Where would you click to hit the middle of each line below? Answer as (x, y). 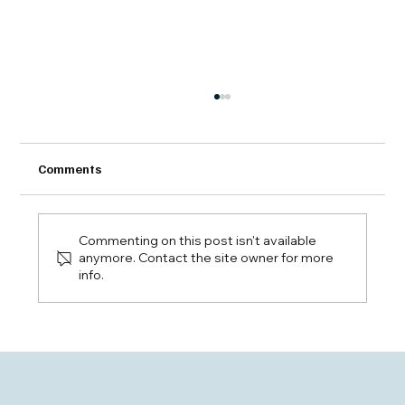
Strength (102, 327)
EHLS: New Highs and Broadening (194, 307)
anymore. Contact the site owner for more (207, 258)
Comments (71, 169)
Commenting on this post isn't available (198, 241)
